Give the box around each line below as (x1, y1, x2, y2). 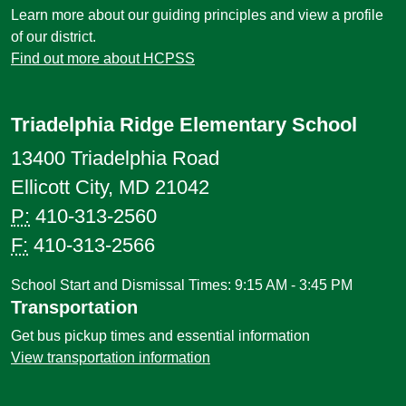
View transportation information (11, 350, 210, 365)
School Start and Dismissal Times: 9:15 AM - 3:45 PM (11, 277, 353, 293)
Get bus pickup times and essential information (11, 328, 310, 343)
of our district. (11, 29, 96, 44)
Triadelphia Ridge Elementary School (11, 113, 357, 136)
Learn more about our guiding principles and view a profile (11, 7, 383, 23)
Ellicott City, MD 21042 (11, 176, 209, 198)
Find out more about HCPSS (11, 51, 195, 66)
